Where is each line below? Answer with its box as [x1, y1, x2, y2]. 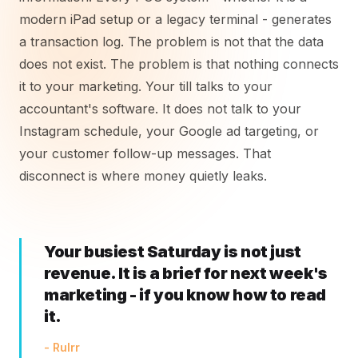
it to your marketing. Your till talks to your [19, 78, 272, 94]
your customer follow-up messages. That [19, 145, 271, 161]
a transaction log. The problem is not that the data [19, 34, 324, 50]
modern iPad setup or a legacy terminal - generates [19, 11, 332, 27]
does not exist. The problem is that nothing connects [19, 56, 339, 72]
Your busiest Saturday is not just [44, 242, 301, 261]
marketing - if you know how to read [44, 285, 327, 304]
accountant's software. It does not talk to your [19, 101, 301, 117]
